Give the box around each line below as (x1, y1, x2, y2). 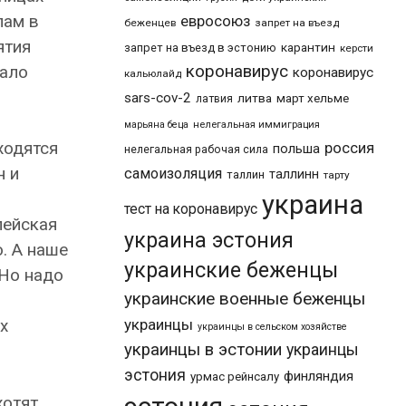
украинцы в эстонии (124, 340, 282, 360)
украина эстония (124, 227, 294, 253)
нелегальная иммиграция (193, 119, 320, 130)
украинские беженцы (124, 258, 338, 283)
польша (273, 140, 320, 157)
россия (324, 140, 374, 157)
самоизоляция (124, 165, 222, 182)
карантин (281, 40, 335, 54)
